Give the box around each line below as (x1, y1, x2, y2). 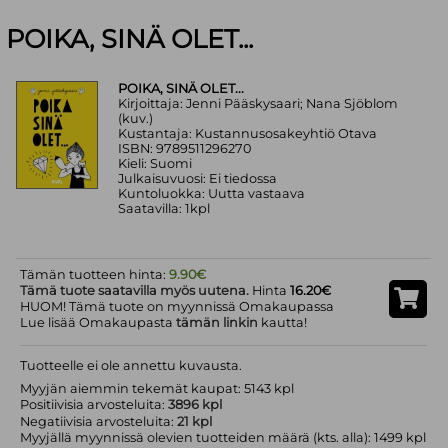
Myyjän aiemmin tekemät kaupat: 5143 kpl (20, 380, 295, 396)
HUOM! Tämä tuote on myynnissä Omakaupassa (20, 298, 335, 314)
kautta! (258, 314, 308, 330)
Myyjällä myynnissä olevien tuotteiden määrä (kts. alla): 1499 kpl (20, 429, 427, 445)
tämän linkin (176, 314, 259, 330)
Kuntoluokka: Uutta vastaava (118, 186, 306, 202)
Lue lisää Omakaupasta (20, 314, 177, 330)
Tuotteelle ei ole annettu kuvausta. (20, 357, 243, 373)
